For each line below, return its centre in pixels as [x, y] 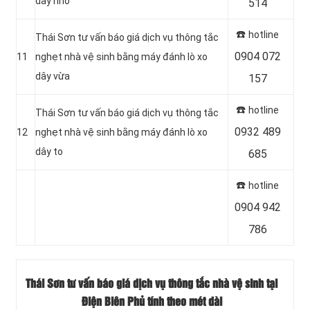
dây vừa [53, 76]
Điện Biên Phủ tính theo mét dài [152, 302]
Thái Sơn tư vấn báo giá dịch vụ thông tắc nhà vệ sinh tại [152, 284]
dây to [49, 151]
